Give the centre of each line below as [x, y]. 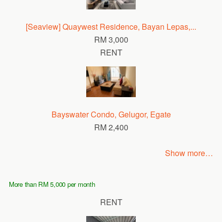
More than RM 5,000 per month [52, 184]
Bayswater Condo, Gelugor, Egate [111, 114]
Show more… [189, 153]
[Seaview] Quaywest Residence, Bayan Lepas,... [111, 26]
